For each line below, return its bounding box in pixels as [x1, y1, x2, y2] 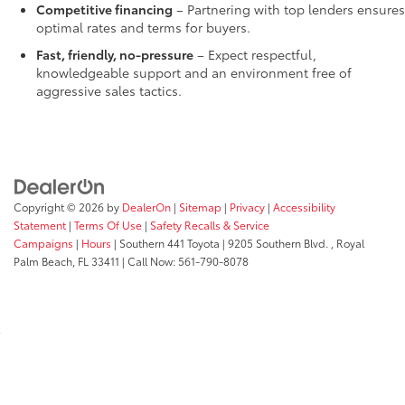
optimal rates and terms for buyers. [36, 18, 250, 37]
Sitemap [179, 198, 221, 214]
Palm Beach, [14, 252, 75, 268]
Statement [14, 216, 66, 232]
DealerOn [122, 198, 171, 214]
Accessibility [273, 198, 335, 214]
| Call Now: [119, 252, 178, 268]
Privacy [230, 198, 265, 214]
